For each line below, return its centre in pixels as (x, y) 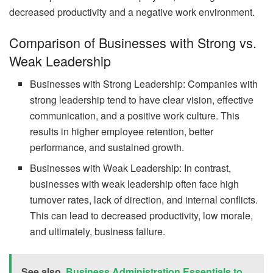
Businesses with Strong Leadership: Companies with (144, 84)
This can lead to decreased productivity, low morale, (142, 216)
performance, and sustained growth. (107, 147)
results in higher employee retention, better (122, 132)
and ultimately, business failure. (98, 232)
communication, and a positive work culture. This (135, 116)
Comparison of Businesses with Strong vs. (133, 42)
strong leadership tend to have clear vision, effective (142, 100)
